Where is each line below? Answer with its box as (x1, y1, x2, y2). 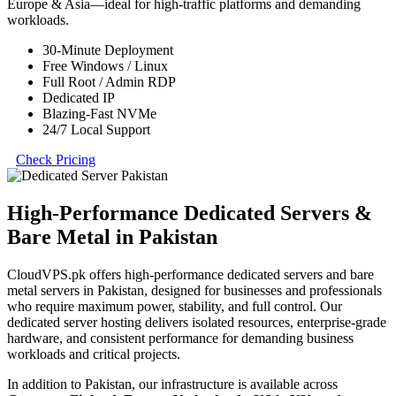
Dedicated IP (42, 90, 115, 106)
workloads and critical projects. (7, 346, 180, 362)
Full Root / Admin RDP (42, 74, 176, 90)
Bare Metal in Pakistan (7, 225, 217, 249)
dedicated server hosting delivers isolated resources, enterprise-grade (7, 315, 386, 331)
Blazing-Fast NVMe (42, 106, 156, 122)
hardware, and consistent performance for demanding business (7, 331, 354, 346)
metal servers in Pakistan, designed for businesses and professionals (7, 283, 382, 299)
